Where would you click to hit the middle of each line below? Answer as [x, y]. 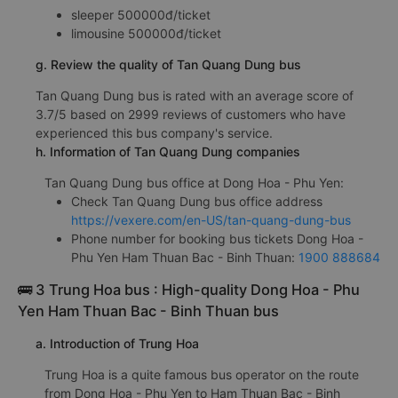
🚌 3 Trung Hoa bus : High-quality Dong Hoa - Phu [189, 290]
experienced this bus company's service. [154, 133]
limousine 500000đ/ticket [146, 34]
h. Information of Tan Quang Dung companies [168, 152]
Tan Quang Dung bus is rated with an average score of [195, 96]
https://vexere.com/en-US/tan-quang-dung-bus [211, 220]
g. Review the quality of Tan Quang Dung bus [168, 65]
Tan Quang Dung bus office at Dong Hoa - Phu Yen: [194, 183]
